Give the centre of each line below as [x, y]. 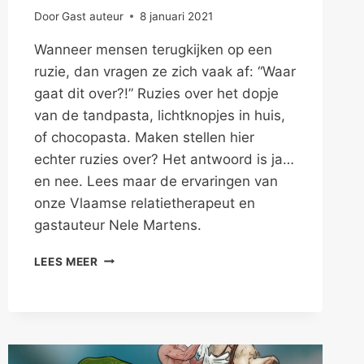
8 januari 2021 [176, 16]
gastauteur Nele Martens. [117, 225]
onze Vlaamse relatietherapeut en [144, 203]
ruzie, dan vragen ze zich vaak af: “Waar [165, 71]
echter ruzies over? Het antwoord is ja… [164, 159]
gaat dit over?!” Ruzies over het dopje [156, 93]
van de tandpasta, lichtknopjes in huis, [159, 115]
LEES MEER [66, 261]
